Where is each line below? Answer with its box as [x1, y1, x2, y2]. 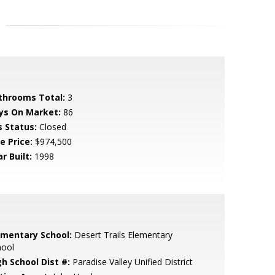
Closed [36, 121, 66, 133]
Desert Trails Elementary [71, 229, 172, 241]
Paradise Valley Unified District [69, 256, 193, 268]
